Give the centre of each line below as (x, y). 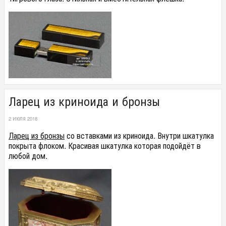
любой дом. (28, 156)
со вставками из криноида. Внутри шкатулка (139, 136)
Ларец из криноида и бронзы (84, 101)
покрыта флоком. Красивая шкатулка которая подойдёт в (105, 146)
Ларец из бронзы (37, 136)
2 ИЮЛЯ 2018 (23, 119)
